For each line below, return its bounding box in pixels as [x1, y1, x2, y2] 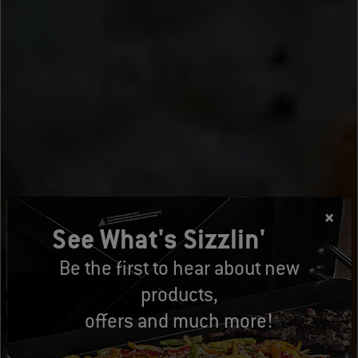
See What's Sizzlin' [52, 221, 265, 257]
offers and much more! [85, 308, 273, 333]
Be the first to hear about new [58, 256, 300, 280]
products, [140, 282, 218, 307]
